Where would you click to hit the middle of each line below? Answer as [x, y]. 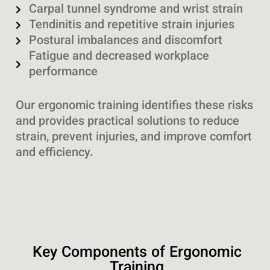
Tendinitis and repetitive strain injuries [132, 26]
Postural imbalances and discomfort [126, 41]
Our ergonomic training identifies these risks [134, 106]
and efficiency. [54, 153]
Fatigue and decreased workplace [119, 57]
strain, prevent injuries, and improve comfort [133, 138]
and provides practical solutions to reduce [127, 122]
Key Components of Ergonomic [137, 253]
